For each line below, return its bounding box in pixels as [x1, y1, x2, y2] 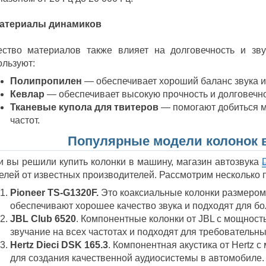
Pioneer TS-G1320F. [9, 187, 101, 198]
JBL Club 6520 [9, 213, 76, 224]
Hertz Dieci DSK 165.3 [9, 239, 108, 250]
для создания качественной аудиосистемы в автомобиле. [9, 252, 264, 263]
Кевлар [9, 88, 45, 99]
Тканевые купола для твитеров [9, 102, 159, 112]
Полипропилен [9, 75, 82, 86]
